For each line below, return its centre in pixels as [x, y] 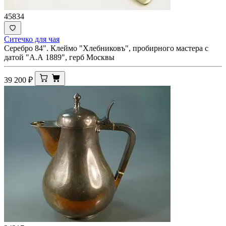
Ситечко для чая [32, 39]
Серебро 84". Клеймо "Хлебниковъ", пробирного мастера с [106, 48]
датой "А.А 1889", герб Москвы [59, 57]
